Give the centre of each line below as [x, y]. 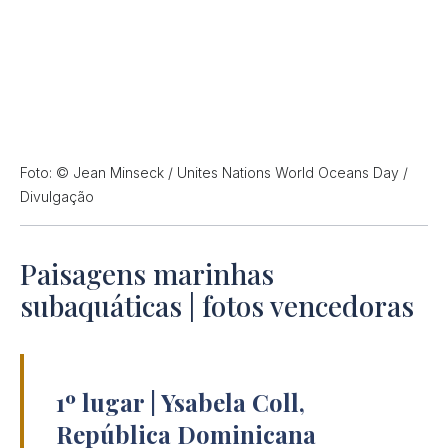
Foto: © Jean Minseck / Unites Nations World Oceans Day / [214, 173]
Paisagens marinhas [147, 274]
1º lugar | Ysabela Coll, [180, 402]
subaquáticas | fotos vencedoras [217, 306]
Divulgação [57, 197]
